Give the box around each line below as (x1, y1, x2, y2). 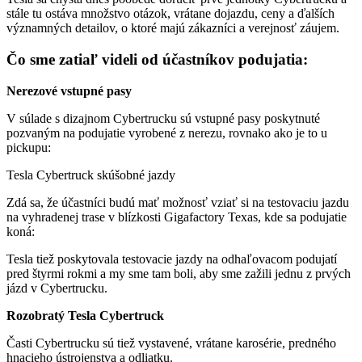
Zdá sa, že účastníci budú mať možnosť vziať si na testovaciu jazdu (6, 195, 349, 209)
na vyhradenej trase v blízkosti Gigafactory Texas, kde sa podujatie (6, 209, 347, 224)
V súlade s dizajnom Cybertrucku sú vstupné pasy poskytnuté (6, 111, 320, 125)
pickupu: (6, 140, 51, 154)
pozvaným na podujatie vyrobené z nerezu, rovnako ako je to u (6, 125, 327, 140)
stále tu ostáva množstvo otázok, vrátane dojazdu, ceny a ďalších (6, 6, 335, 21)
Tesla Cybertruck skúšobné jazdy (6, 167, 175, 182)
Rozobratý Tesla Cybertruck (6, 308, 164, 322)
